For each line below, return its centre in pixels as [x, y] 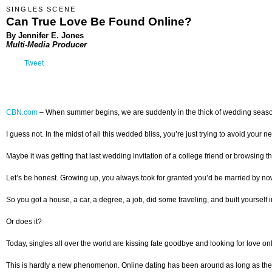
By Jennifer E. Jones [45, 35]
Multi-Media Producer [46, 44]
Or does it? [24, 222]
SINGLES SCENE [41, 9]
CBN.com [22, 113]
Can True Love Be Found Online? [99, 21]
